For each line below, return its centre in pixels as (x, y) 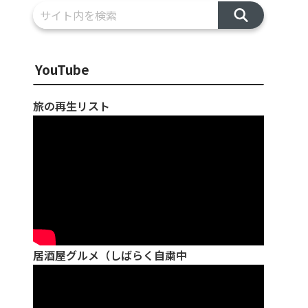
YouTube (62, 69)
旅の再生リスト (71, 106)
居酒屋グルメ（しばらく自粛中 (110, 255)
